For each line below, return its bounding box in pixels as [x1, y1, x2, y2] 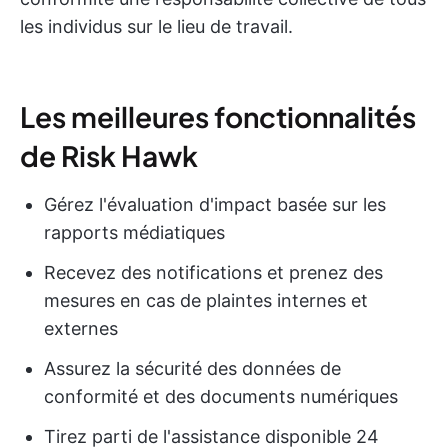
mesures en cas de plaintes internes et [44, 290, 368, 311]
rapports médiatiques [44, 222, 225, 243]
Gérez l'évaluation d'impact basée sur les [44, 194, 386, 215]
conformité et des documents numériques [44, 386, 398, 407]
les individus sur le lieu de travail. [20, 16, 293, 37]
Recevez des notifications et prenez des [44, 262, 383, 283]
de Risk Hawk [20, 138, 198, 173]
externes [44, 318, 118, 339]
